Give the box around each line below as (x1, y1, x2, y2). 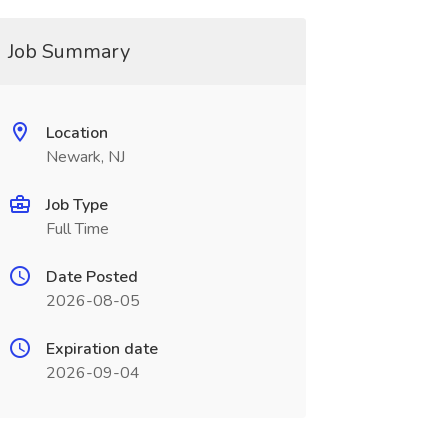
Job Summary (7, 38, 130, 65)
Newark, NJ (45, 146, 125, 168)
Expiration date (45, 338, 158, 360)
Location (45, 122, 108, 144)
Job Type (45, 194, 108, 216)
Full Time (45, 218, 109, 240)
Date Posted (45, 266, 138, 288)
